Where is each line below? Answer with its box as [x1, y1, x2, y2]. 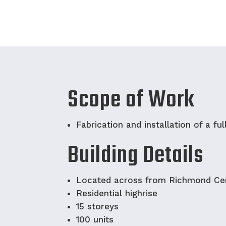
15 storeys [76, 201, 119, 211]
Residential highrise [76, 188, 158, 198]
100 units [76, 214, 114, 224]
